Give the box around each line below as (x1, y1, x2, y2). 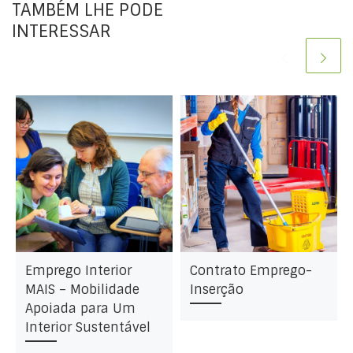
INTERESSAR (12, 20, 111, 43)
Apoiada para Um (24, 299, 136, 317)
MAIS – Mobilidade (24, 281, 139, 298)
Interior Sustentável (24, 318, 150, 336)
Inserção (189, 281, 243, 298)
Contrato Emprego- (189, 262, 312, 279)
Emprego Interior (24, 262, 132, 279)
